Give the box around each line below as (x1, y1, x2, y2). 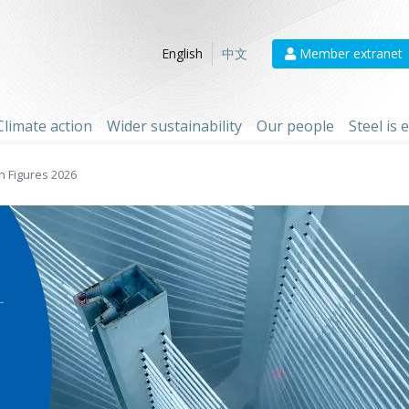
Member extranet (296, 45, 403, 62)
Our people (257, 116, 334, 136)
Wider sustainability (107, 116, 242, 136)
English (162, 45, 203, 63)
